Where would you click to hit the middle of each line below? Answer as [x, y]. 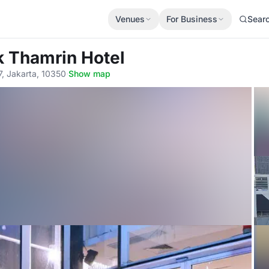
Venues [130, 19]
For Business [192, 19]
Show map [89, 74]
